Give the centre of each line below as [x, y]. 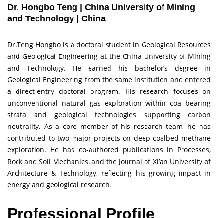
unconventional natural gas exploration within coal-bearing [109, 103]
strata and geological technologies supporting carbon [109, 115]
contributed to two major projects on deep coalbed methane [109, 138]
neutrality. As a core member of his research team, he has [109, 127]
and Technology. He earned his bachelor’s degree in [109, 68]
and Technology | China [56, 19]
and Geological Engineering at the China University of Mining [109, 56]
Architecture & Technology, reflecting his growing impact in [109, 173]
